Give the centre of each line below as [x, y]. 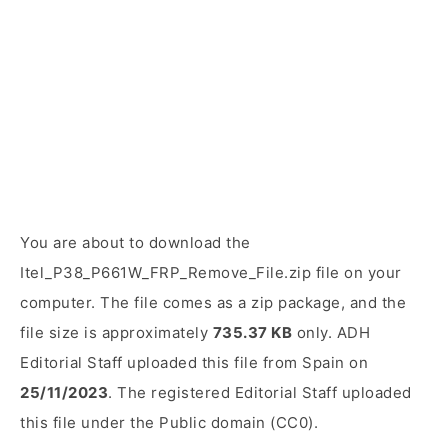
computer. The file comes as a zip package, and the [213, 302]
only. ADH [331, 332]
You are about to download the [135, 242]
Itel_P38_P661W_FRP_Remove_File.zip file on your [211, 272]
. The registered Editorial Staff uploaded [260, 392]
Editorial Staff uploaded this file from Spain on [194, 362]
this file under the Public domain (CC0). [169, 422]
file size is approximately [116, 332]
